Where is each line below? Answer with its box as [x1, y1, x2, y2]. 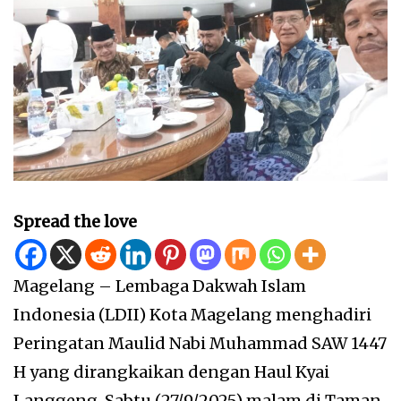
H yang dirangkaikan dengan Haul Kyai [13, 361, 329, 382]
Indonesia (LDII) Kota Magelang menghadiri [13, 303, 371, 325]
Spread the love [13, 210, 137, 232]
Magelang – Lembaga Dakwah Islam [13, 275, 306, 296]
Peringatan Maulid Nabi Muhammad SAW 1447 [13, 332, 387, 354]
